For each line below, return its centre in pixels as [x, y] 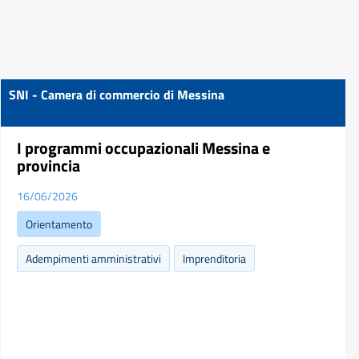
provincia [48, 165]
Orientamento [59, 224]
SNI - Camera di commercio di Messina [117, 95]
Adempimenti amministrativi [93, 258]
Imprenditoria [214, 258]
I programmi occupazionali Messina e [143, 148]
